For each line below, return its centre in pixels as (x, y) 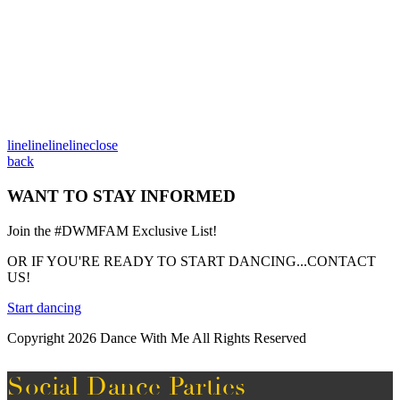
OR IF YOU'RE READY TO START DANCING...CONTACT (192, 261)
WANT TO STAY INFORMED (121, 196)
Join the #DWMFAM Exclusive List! (112, 230)
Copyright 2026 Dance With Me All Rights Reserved (157, 337)
